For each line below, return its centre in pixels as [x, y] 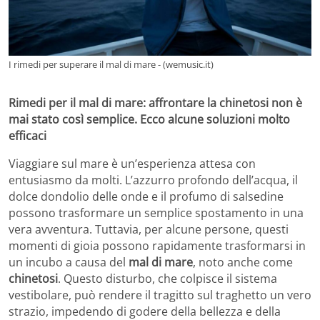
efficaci [27, 135]
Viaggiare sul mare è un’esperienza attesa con [132, 163]
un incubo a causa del [69, 262]
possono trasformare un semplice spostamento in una [156, 212]
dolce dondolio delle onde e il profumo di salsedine [146, 196]
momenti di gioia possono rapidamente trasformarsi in [157, 245]
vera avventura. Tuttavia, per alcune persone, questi [149, 229]
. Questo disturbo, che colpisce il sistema [167, 278]
